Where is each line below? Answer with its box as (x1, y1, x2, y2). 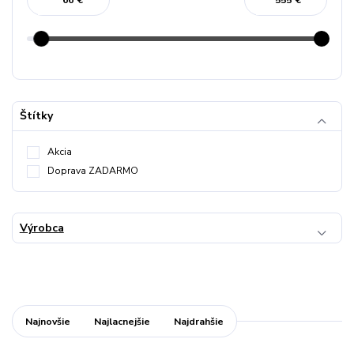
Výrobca (19, 220, 64, 235)
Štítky (19, 108, 53, 124)
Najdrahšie (174, 314, 224, 328)
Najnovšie (24, 314, 70, 328)
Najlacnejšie (94, 314, 150, 328)
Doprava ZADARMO (47, 164, 138, 178)
